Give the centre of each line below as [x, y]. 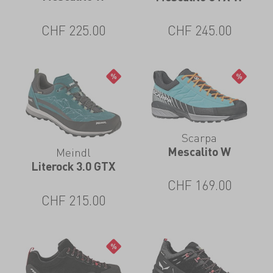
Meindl [74, 152]
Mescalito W [200, 151]
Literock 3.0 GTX [74, 166]
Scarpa [200, 137]
